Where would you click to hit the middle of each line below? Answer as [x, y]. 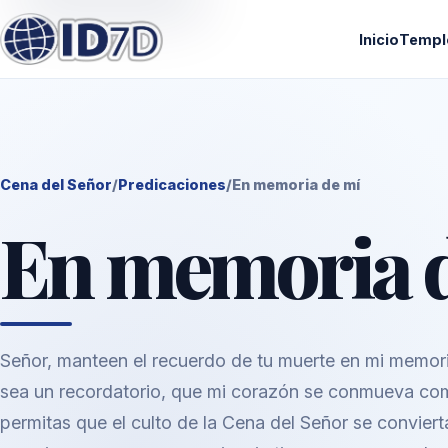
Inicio [379, 39]
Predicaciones [172, 185]
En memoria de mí [296, 185]
